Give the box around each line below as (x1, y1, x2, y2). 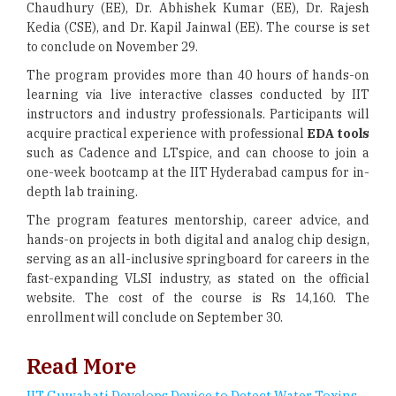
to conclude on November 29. (27, 39, 198, 55)
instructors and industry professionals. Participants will (27, 106, 369, 122)
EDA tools (306, 126, 370, 141)
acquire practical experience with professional (27, 126, 307, 141)
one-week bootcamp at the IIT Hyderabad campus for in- (27, 164, 369, 180)
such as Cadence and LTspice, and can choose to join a (27, 145, 369, 161)
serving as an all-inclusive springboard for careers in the (27, 251, 369, 267)
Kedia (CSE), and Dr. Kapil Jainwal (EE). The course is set (27, 19, 369, 35)
